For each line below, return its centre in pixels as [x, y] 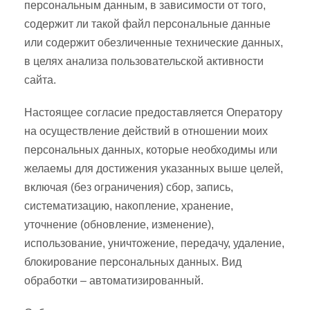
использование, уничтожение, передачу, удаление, [154, 243]
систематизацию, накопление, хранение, [129, 206]
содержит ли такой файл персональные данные [147, 24]
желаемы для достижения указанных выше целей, [154, 168]
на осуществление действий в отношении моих [146, 131]
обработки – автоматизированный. [114, 281]
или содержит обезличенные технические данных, [154, 43]
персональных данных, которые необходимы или [151, 150]
